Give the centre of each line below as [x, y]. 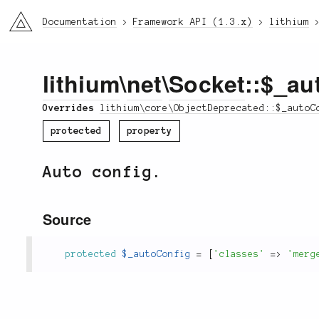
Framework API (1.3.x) [193, 22]
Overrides [71, 108]
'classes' [239, 254]
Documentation [80, 22]
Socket [206, 84]
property [149, 131]
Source [67, 219]
